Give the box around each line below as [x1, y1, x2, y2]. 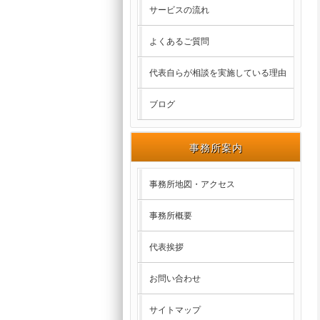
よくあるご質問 [149, 36, 209, 46]
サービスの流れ [149, 5, 209, 15]
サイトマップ [149, 305, 201, 315]
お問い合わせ [149, 274, 201, 284]
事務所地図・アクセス [149, 179, 235, 189]
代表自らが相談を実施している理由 [149, 68, 286, 78]
